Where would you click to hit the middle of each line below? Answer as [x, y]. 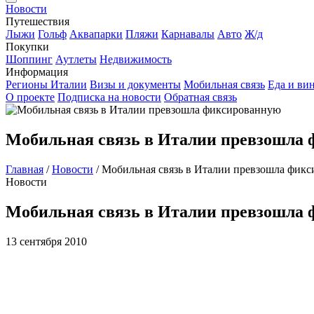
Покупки [27, 47]
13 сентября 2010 [46, 241]
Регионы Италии [46, 84]
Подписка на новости [109, 97]
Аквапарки [96, 34]
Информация [37, 72]
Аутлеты [76, 59]
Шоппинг [29, 59]
